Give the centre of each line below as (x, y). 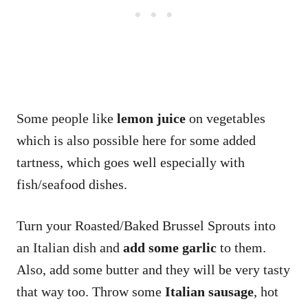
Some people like (67, 119)
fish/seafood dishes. (72, 185)
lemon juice (151, 119)
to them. (241, 248)
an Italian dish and (70, 248)
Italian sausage (209, 292)
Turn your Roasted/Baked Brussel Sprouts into (146, 226)
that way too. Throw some (91, 292)
